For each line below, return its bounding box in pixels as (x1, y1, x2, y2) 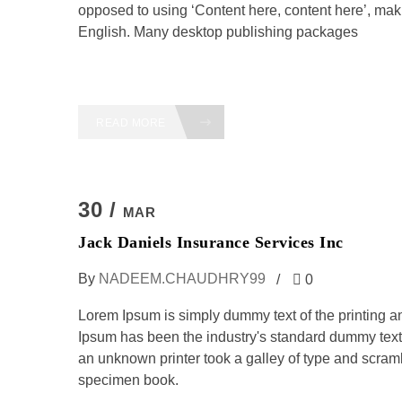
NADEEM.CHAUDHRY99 (99, 271, 266, 286)
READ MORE (96, 117, 169, 129)
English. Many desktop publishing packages (78, 24, 358, 39)
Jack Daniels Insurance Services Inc (78, 233, 344, 251)
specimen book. (78, 372, 179, 388)
